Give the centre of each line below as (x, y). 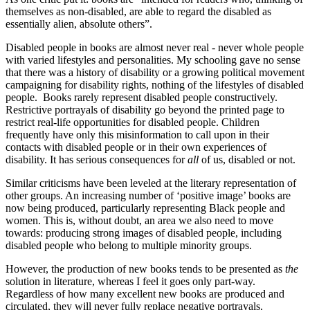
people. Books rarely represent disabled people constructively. (142, 98)
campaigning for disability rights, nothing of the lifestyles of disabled (155, 85)
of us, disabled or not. (247, 160)
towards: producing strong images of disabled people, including (144, 233)
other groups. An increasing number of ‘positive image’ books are (148, 196)
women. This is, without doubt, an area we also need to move (139, 221)
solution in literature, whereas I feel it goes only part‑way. (130, 282)
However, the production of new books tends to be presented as (145, 269)
